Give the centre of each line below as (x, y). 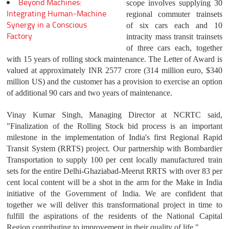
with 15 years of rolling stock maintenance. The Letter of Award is (114, 59)
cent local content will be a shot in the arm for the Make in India (114, 182)
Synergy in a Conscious (47, 24)
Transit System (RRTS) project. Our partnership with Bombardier (114, 149)
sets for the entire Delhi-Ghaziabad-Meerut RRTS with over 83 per (114, 171)
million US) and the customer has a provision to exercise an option (114, 82)
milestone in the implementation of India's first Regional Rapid (114, 138)
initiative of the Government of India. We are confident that (114, 194)
